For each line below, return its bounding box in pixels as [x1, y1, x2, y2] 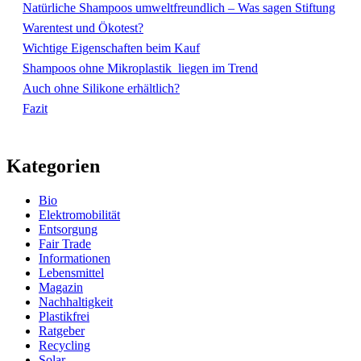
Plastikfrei [39, 309, 89, 323]
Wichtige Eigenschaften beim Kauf [23, 40, 200, 55]
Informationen [39, 251, 110, 265]
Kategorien [6, 155, 100, 176]
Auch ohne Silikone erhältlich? [23, 81, 180, 95]
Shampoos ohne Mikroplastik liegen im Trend [23, 60, 258, 75]
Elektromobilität [39, 207, 120, 222]
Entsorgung [39, 222, 98, 236]
